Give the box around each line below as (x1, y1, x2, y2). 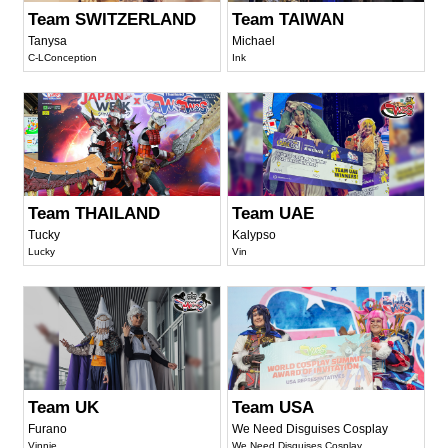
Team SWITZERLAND (28, 9, 197, 29)
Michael (232, 33, 276, 48)
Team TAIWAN (232, 9, 345, 29)
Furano (28, 421, 68, 436)
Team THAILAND (28, 203, 161, 223)
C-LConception (28, 51, 98, 63)
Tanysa (28, 33, 68, 48)
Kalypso (232, 227, 277, 242)
